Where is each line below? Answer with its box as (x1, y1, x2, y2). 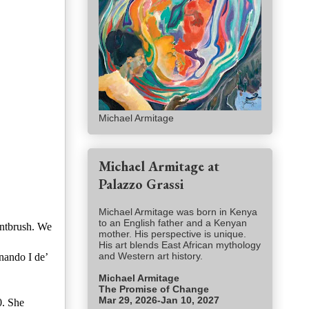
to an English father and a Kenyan (99, 217, 247, 229)
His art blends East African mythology (99, 239, 261, 251)
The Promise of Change (99, 283, 212, 295)
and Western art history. (99, 250, 206, 262)
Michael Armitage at (99, 157, 219, 176)
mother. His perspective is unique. (99, 228, 246, 240)
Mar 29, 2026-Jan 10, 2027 (99, 295, 219, 306)
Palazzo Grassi (99, 175, 183, 194)
